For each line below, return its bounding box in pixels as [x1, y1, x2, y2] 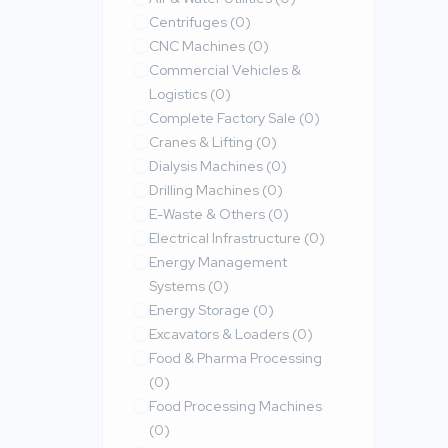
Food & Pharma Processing [149, 349, 322, 367]
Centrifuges [149, 13, 230, 31]
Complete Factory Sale [149, 109, 299, 127]
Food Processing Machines [149, 397, 322, 415]
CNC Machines [149, 37, 248, 55]
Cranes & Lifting [149, 133, 256, 151]
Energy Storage [149, 301, 253, 319]
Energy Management [149, 253, 287, 271]
